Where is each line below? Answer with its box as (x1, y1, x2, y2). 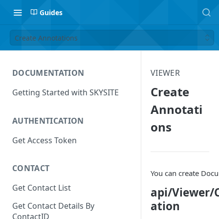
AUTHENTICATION (12, 115, 84, 126)
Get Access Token (12, 134, 77, 146)
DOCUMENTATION (12, 67, 85, 78)
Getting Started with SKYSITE (12, 87, 119, 98)
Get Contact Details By (12, 200, 94, 212)
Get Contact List (12, 182, 71, 194)
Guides (40, 7, 63, 17)
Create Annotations (15, 33, 78, 43)
